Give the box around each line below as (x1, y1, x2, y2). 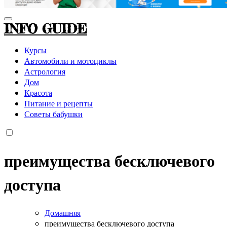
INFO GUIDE (4, 20, 87, 36)
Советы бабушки (24, 108, 83, 119)
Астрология (24, 65, 65, 77)
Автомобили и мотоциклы (24, 55, 117, 66)
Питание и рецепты (24, 97, 93, 108)
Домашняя (45, 207, 81, 218)
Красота (24, 87, 52, 98)
